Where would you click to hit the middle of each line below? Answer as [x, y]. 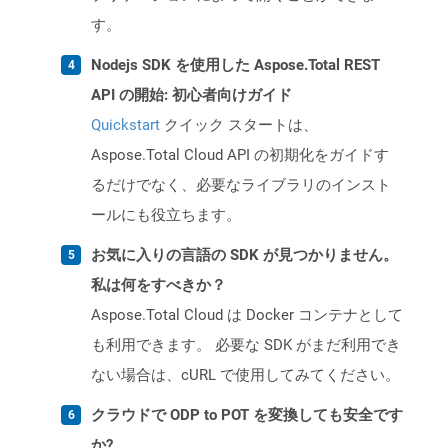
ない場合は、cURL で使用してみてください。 [245, 375]
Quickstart [125, 125]
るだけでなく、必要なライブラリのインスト [241, 185]
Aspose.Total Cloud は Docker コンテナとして [247, 315]
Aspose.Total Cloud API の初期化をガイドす [240, 155]
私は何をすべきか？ [158, 285]
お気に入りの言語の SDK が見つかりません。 [244, 255]
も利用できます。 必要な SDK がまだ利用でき [246, 345]
